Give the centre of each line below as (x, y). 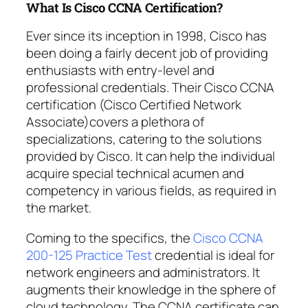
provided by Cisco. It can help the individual (151, 156)
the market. (59, 208)
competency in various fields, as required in (151, 191)
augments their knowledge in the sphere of (151, 289)
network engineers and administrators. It (143, 272)
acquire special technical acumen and (135, 174)
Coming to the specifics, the (110, 238)
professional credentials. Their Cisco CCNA (150, 88)
